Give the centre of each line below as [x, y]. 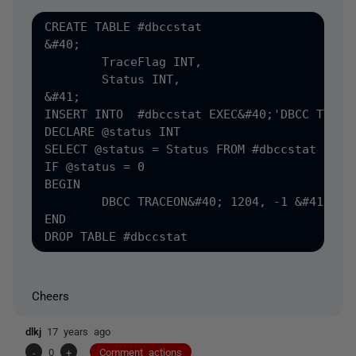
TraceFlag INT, [73, 62]
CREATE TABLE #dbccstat [123, 27]
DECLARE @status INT [112, 132]
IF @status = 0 [98, 166]
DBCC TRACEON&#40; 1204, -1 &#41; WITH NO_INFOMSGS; [73, 201]
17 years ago [79, 331]
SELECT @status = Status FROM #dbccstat [180, 149]
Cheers [50, 295]
